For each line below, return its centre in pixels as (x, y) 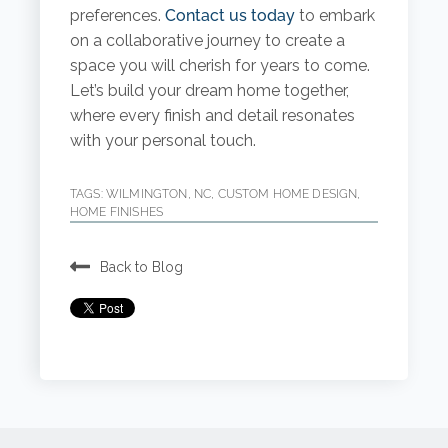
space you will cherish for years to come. (219, 66)
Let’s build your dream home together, (209, 91)
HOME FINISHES (116, 212)
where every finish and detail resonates (212, 116)
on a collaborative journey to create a (207, 41)
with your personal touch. (162, 141)
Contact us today (229, 16)
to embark (334, 16)
